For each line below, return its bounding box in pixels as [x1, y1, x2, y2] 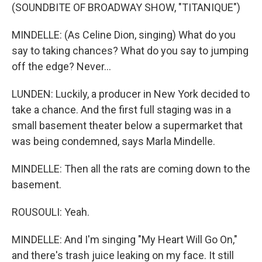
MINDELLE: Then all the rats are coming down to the [12, 163, 250, 175]
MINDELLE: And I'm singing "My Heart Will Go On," [12, 233, 237, 246]
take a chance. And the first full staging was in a [12, 104, 231, 116]
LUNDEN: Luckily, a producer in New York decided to [12, 88, 250, 100]
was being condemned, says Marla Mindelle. [12, 135, 215, 147]
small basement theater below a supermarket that [12, 119, 243, 132]
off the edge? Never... [12, 60, 111, 73]
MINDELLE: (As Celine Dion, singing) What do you [12, 29, 236, 41]
